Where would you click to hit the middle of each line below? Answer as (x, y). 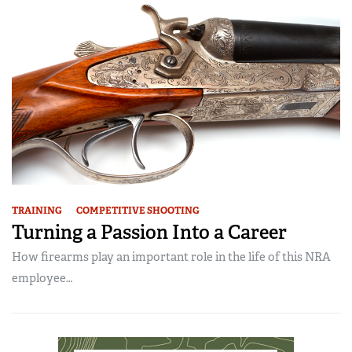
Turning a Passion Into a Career (149, 232)
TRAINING (37, 210)
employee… (42, 278)
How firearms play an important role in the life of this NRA (171, 257)
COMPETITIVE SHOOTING (138, 210)
